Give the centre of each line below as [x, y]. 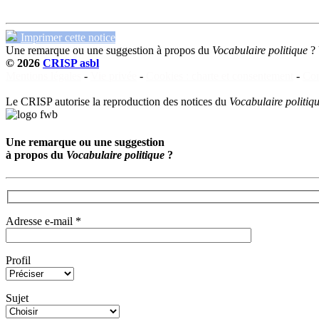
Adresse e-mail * [43, 221]
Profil [18, 261]
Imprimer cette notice [68, 37]
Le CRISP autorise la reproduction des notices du [117, 101]
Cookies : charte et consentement [220, 75]
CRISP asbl [71, 63]
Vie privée [114, 75]
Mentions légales [43, 75]
